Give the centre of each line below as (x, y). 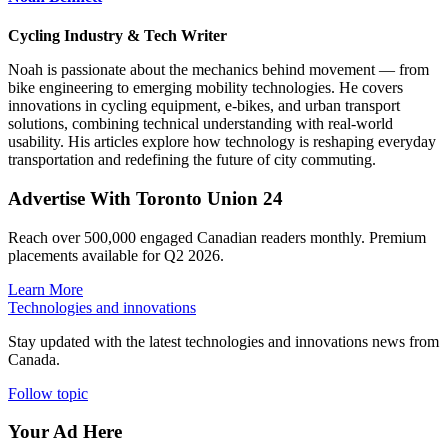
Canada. (34, 359)
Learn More (45, 289)
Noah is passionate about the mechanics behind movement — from (218, 70)
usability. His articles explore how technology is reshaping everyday (222, 142)
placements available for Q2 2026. (116, 255)
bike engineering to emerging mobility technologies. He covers (205, 88)
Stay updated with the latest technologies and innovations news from (223, 341)
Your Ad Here (65, 432)
